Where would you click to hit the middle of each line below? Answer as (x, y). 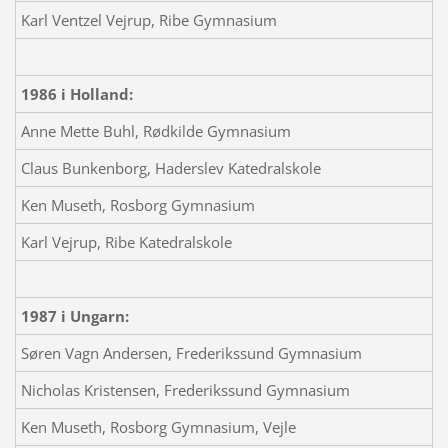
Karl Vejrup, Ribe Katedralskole (126, 241)
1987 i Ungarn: (74, 315)
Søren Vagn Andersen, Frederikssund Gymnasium (191, 352)
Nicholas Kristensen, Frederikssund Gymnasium (185, 389)
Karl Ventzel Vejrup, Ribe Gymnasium (148, 19)
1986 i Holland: (76, 93)
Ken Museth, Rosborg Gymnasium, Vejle (158, 426)
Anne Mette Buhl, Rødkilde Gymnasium (155, 130)
